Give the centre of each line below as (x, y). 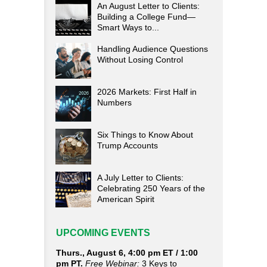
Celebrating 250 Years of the (151, 188)
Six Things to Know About (145, 135)
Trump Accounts (128, 145)
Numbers (114, 103)
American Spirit (126, 199)
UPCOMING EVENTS (103, 233)
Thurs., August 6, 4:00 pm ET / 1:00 (127, 253)
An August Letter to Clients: (148, 6)
